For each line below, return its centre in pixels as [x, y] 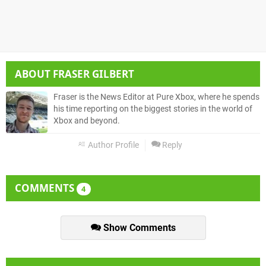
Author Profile [113, 145]
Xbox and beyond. [87, 121]
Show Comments [138, 227]
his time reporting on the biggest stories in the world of [153, 109]
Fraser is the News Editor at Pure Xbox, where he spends [156, 97]
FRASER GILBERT [94, 74]
